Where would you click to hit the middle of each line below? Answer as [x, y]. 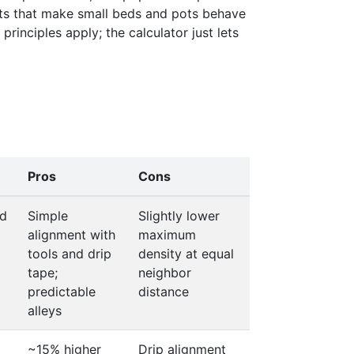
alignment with [72, 235]
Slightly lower [179, 216]
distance [164, 292]
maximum [167, 235]
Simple [48, 216]
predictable [62, 292]
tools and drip [70, 254]
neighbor [165, 273]
